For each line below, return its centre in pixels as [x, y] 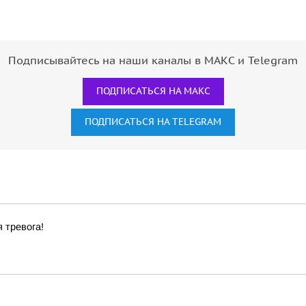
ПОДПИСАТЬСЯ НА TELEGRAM [153, 122]
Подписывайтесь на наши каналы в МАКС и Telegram [153, 61]
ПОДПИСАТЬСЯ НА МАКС [153, 91]
